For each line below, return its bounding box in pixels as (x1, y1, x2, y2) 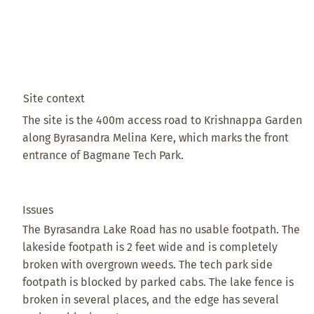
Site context (22, 91, 85, 105)
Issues (22, 203, 54, 217)
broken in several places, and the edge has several (22, 293, 280, 307)
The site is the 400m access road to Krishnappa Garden (22, 113, 303, 127)
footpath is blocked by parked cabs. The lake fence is (22, 275, 294, 289)
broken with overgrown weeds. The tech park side (22, 258, 273, 272)
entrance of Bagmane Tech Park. (22, 148, 187, 162)
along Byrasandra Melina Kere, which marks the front (22, 130, 289, 144)
